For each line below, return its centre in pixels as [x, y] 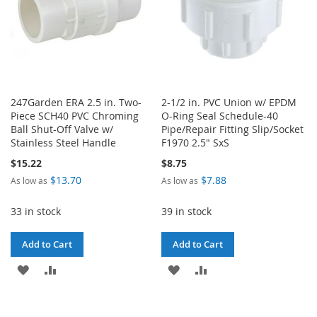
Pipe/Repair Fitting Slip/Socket [233, 129]
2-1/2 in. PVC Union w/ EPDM [229, 102]
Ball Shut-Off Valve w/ [62, 129]
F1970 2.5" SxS [196, 142]
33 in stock [36, 211]
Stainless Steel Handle [63, 142]
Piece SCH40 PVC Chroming [75, 115]
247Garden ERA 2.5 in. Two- [76, 102]
